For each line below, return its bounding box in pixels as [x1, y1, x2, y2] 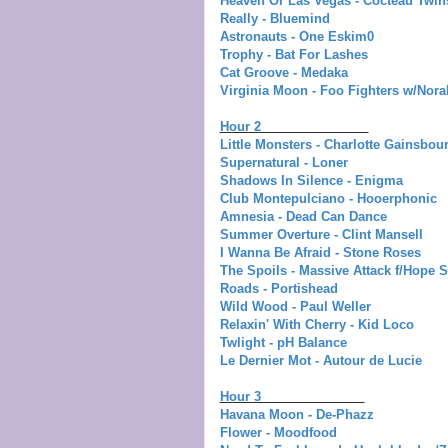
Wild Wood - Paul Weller [219, 298, 371, 314]
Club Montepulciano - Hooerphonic [219, 190, 437, 206]
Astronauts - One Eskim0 [219, 28, 374, 44]
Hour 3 [219, 388, 365, 404]
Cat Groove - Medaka [219, 64, 348, 80]
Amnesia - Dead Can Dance [219, 208, 387, 224]
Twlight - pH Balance [219, 334, 347, 350]
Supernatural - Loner [219, 154, 348, 170]
